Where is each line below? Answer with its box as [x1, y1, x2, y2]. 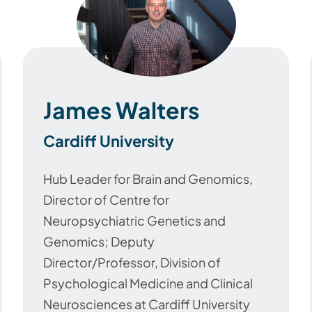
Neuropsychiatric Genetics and [43, 212, 226, 228]
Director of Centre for [43, 191, 169, 208]
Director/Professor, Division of [43, 253, 221, 270]
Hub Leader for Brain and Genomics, [43, 170, 253, 187]
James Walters [43, 95, 199, 124]
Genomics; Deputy [43, 233, 155, 249]
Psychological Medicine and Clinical [43, 274, 253, 291]
